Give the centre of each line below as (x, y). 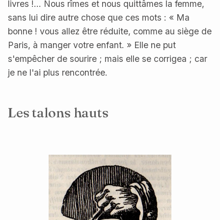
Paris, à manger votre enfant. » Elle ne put (92, 45)
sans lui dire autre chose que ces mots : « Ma (99, 18)
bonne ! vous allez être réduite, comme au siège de (110, 31)
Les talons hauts (58, 112)
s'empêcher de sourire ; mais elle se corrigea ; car (108, 59)
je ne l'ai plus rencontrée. (58, 73)
